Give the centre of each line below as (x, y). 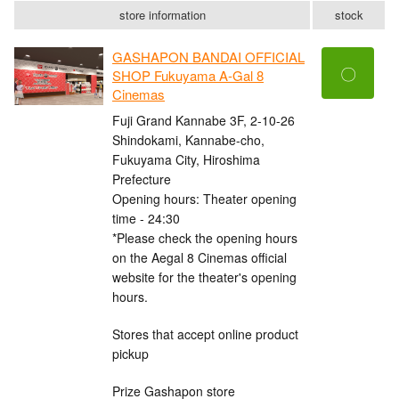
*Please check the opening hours (205, 237)
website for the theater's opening (204, 277)
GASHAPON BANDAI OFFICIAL (208, 57)
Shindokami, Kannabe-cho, (188, 139)
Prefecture (142, 179)
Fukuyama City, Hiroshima (186, 159)
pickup (130, 353)
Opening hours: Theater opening (204, 198)
